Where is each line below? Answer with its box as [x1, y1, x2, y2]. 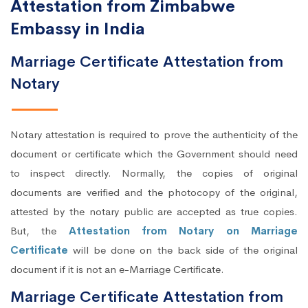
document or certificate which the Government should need [10, 147, 298, 161]
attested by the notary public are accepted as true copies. [10, 205, 298, 219]
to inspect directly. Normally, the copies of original [10, 166, 298, 180]
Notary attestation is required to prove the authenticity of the [10, 128, 298, 142]
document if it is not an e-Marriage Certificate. [10, 263, 224, 276]
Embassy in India [10, 19, 145, 40]
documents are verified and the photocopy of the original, [10, 186, 298, 199]
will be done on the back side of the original [68, 243, 298, 257]
